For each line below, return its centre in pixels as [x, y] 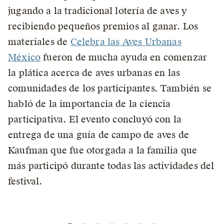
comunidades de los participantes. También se [110, 88]
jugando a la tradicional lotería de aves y [98, 11]
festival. [25, 181]
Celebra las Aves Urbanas [126, 42]
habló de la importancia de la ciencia [89, 104]
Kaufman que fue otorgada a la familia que [103, 150]
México [24, 57]
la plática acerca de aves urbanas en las [94, 73]
